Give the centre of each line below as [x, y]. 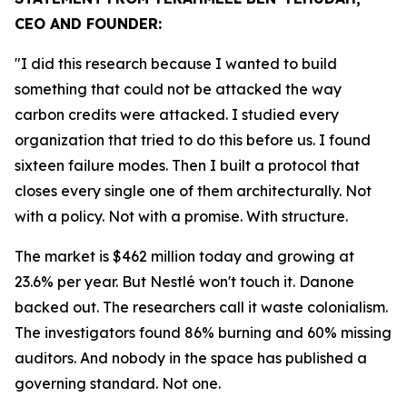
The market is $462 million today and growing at [184, 257]
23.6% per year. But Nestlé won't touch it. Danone [184, 282]
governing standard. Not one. [118, 384]
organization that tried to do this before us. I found [193, 140]
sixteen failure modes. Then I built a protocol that [187, 166]
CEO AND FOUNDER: [88, 24]
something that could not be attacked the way [178, 89]
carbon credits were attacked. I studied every [177, 115]
